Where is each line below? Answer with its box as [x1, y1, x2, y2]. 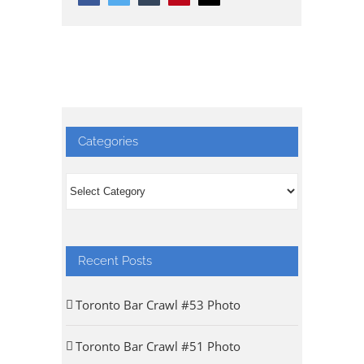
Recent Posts [77, 253, 152, 269]
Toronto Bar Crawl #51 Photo [75, 338, 240, 355]
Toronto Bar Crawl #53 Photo [75, 297, 240, 314]
